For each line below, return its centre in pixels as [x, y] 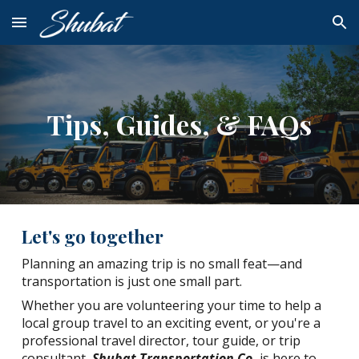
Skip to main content [70, 30]
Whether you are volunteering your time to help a [172, 305]
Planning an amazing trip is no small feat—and [162, 264]
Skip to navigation [296, 30]
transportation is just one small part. [134, 281]
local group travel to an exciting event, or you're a [171, 323]
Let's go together [93, 236]
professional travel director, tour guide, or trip [161, 341]
